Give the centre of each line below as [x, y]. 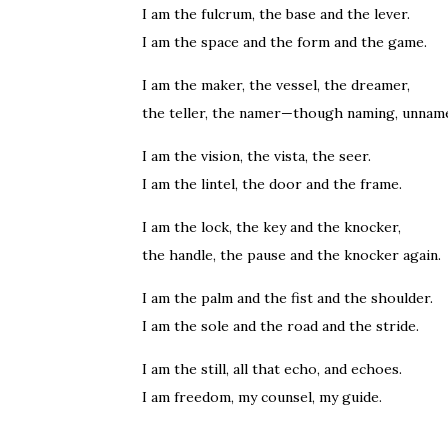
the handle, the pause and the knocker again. [291, 255]
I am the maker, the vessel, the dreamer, [276, 85]
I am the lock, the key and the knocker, [271, 227]
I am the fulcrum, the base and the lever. [276, 14]
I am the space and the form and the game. [284, 42]
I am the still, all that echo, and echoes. [272, 369]
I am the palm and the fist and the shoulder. [287, 298]
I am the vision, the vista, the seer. [256, 156]
